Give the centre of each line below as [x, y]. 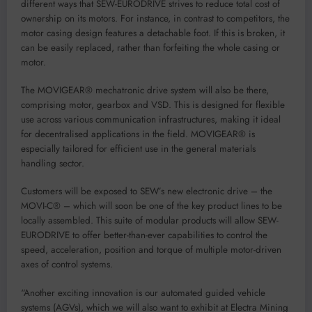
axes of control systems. [67, 265]
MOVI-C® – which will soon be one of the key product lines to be [151, 206]
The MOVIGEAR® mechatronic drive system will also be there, [145, 91]
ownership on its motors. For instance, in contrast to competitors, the [155, 19]
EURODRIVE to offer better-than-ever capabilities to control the [144, 235]
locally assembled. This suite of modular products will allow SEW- [150, 221]
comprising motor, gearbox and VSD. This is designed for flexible [153, 105]
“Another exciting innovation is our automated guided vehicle [143, 292]
